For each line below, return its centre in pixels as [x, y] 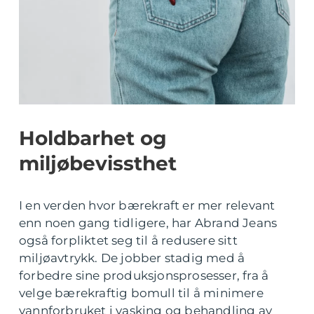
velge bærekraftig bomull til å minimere [141, 293]
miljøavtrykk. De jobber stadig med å [132, 258]
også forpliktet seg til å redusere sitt [128, 240]
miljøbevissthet [98, 163]
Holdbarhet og [93, 138]
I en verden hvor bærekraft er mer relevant [147, 205]
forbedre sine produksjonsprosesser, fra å [144, 275]
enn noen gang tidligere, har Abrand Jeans [148, 223]
